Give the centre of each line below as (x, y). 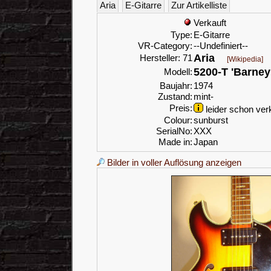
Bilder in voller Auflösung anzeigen (173, 163)
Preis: (181, 108)
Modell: (178, 72)
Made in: (175, 142)
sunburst (211, 120)
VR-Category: (165, 46)
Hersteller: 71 (166, 58)
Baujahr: (176, 86)
